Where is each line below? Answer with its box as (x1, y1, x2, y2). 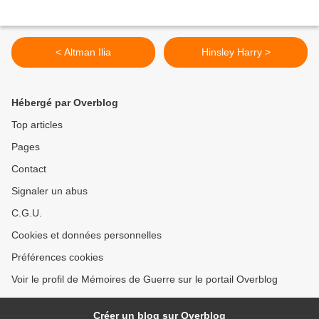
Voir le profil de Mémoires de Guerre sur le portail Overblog (11, 273, 278, 286)
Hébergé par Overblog (11, 97, 118, 109)
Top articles (11, 119, 63, 131)
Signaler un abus (11, 185, 88, 197)
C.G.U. (11, 207, 42, 219)
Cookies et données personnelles (11, 229, 162, 241)
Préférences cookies (11, 251, 103, 263)
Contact (11, 163, 46, 175)
